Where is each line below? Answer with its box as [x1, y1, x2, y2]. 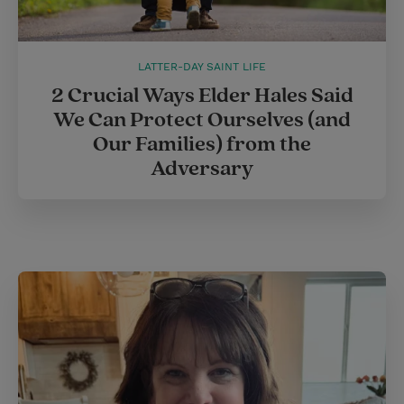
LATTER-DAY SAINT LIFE [138, 60, 266, 74]
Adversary [151, 155, 253, 183]
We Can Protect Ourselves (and [53, 106, 351, 134]
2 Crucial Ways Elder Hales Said [50, 82, 353, 110]
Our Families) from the [93, 131, 311, 159]
